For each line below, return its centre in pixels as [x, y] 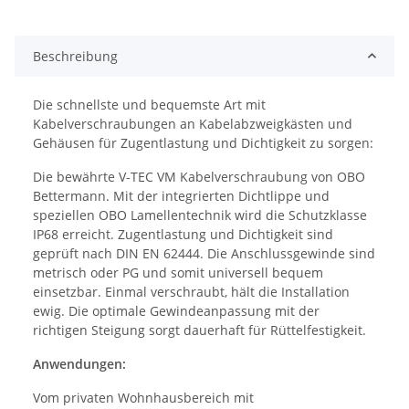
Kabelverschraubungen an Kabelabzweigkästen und [193, 123]
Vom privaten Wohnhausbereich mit [143, 397]
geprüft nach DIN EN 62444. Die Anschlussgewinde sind [204, 253]
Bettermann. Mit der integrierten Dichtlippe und [181, 195]
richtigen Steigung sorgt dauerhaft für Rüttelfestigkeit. [199, 330]
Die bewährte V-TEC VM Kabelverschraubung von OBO [199, 176]
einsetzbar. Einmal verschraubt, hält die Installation [191, 291]
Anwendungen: [79, 363]
